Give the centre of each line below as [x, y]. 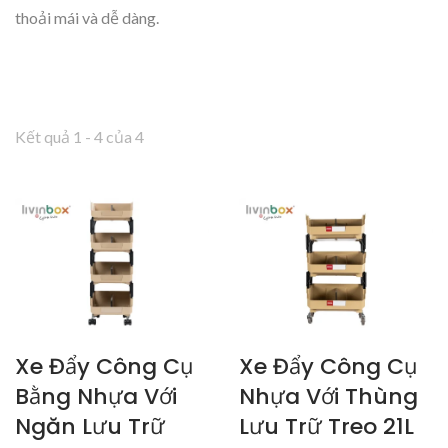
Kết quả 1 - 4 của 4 [79, 137]
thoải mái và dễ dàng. [87, 18]
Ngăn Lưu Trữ [90, 426]
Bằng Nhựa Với [96, 396]
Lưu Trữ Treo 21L [326, 426]
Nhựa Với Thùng [328, 396]
